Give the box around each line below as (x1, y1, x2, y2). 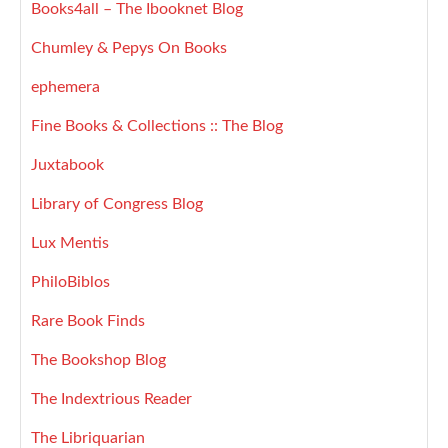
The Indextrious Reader (31, 391, 192, 408)
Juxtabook (31, 157, 104, 174)
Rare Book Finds (31, 313, 145, 330)
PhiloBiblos (31, 274, 110, 291)
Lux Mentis (31, 235, 109, 252)
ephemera (31, 79, 100, 96)
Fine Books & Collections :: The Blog (31, 118, 283, 135)
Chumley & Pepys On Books (31, 40, 227, 57)
